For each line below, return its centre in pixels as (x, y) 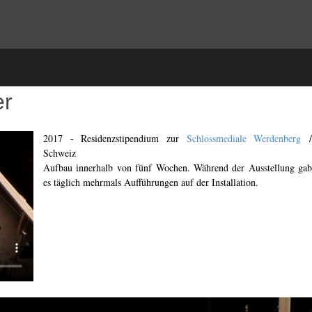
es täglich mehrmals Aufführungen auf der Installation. (151, 182)
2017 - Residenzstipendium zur (115, 138)
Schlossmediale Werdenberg (244, 138)
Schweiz (60, 153)
